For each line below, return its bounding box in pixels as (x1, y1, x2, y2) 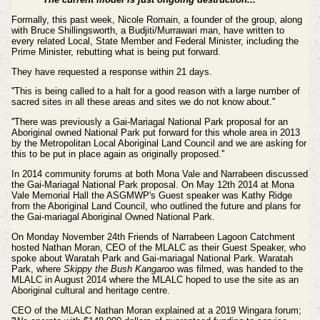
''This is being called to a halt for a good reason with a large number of (11, 86, 300, 97)
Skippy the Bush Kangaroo (63, 263, 174, 274)
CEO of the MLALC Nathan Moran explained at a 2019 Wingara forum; (11, 304, 301, 316)
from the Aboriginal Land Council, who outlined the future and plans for (11, 201, 301, 212)
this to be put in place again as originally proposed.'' (11, 149, 224, 160)
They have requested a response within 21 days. (11, 66, 212, 77)
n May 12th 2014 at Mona (188, 179, 294, 191)
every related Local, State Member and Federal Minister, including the (11, 35, 299, 46)
